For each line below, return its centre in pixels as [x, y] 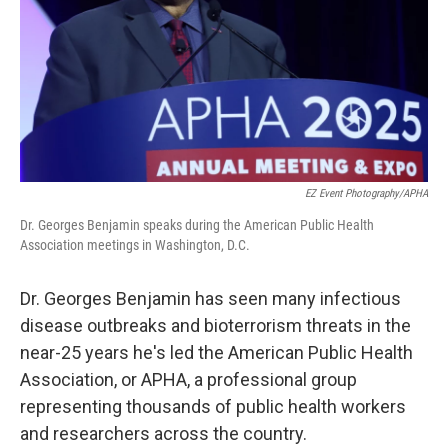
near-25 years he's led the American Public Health [216, 352]
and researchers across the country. [163, 433]
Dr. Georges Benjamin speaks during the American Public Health [197, 225]
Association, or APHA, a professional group [188, 379]
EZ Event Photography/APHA [366, 193]
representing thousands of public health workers [213, 406]
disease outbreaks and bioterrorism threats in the [215, 325]
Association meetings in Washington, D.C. [135, 245]
